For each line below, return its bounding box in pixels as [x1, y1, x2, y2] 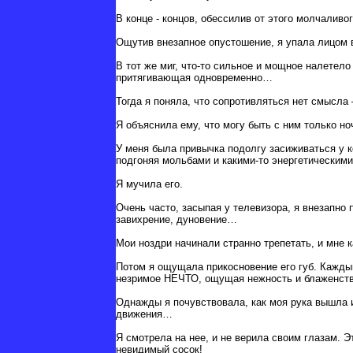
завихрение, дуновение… [116, 214, 237, 226]
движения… [116, 308, 173, 321]
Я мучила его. [116, 178, 183, 191]
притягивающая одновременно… [116, 72, 273, 84]
